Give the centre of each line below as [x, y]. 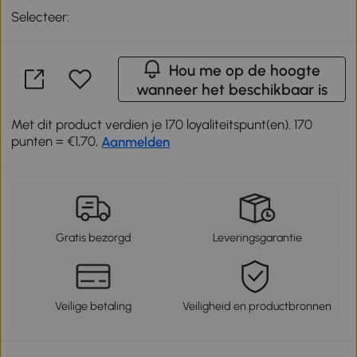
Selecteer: [41, 16]
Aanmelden [136, 141]
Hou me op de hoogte [245, 70]
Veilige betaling [94, 306]
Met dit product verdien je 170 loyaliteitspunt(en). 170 [162, 124]
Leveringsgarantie [257, 238]
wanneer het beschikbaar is [231, 89]
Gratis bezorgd [93, 238]
